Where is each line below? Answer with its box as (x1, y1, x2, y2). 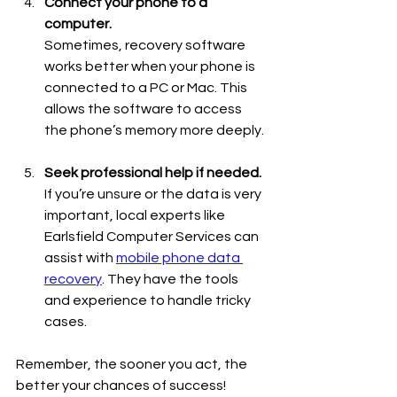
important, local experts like (44, 207, 228, 222)
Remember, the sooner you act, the (16, 356, 250, 371)
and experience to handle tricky (44, 292, 253, 307)
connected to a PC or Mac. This (44, 80, 250, 95)
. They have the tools (102, 271, 241, 286)
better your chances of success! (16, 378, 226, 393)
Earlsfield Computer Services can (44, 229, 261, 244)
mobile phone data (116, 250, 243, 265)
